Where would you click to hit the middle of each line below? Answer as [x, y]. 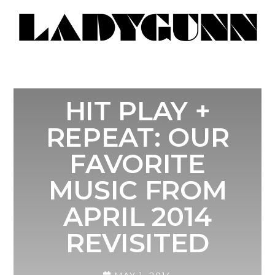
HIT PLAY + [137, 111]
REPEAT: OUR [137, 137]
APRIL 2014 [137, 217]
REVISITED [137, 243]
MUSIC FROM [137, 190]
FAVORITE [137, 164]
